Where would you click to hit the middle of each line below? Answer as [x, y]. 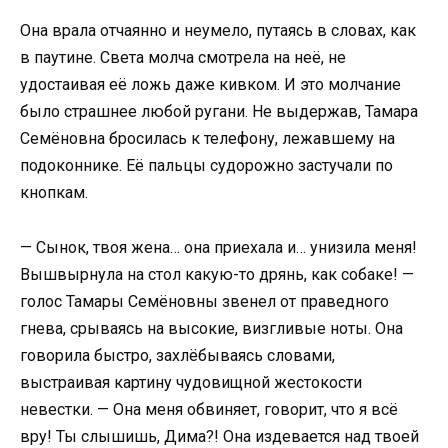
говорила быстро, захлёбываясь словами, [177, 355]
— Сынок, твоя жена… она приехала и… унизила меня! [218, 247]
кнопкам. [54, 193]
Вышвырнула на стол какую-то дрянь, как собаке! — [217, 274]
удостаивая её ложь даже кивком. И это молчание [210, 85]
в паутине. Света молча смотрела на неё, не [183, 58]
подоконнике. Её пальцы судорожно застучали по [206, 166]
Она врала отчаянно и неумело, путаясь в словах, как [218, 31]
